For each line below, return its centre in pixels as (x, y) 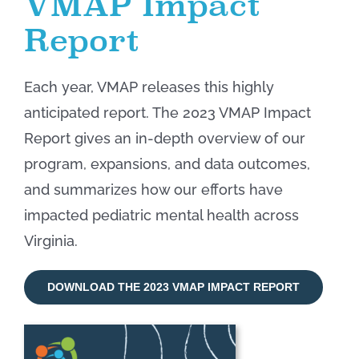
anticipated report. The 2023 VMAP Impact (167, 113)
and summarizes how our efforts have (153, 190)
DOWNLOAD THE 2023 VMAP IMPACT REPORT (173, 287)
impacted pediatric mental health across (161, 216)
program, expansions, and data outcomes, (167, 164)
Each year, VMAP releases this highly (149, 87)
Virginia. (50, 241)
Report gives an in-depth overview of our (164, 139)
